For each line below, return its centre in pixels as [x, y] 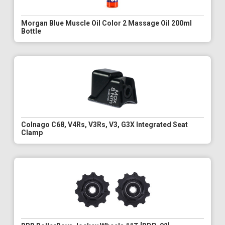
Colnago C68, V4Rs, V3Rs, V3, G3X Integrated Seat [104, 125]
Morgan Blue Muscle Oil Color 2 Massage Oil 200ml [106, 23]
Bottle [31, 31]
